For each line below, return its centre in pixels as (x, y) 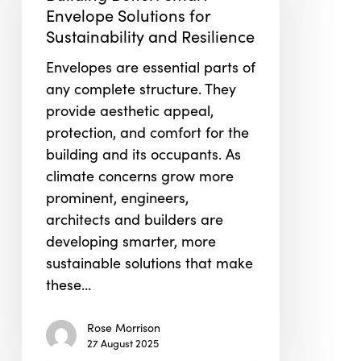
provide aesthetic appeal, (129, 110)
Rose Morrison (123, 328)
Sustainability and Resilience (150, 36)
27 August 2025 (122, 343)
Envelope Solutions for (128, 15)
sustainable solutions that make (149, 263)
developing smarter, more (131, 241)
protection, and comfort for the (147, 132)
